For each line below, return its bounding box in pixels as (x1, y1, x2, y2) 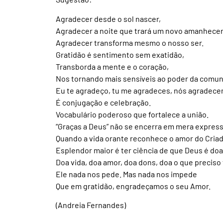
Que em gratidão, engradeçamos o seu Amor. (56, 181, 214, 191)
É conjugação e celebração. (56, 97, 151, 107)
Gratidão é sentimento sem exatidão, (56, 49, 184, 59)
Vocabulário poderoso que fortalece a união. (56, 109, 209, 119)
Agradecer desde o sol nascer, (56, 13, 161, 23)
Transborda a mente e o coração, (56, 61, 169, 71)
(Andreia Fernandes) (56, 200, 126, 210)
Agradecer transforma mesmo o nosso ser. (56, 37, 204, 47)
